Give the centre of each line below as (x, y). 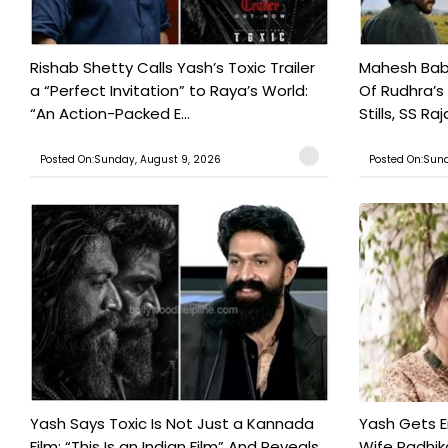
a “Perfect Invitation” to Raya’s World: (169, 91)
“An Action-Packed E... (110, 114)
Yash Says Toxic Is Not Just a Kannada (172, 424)
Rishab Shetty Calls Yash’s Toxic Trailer (172, 68)
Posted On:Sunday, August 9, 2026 (130, 160)
